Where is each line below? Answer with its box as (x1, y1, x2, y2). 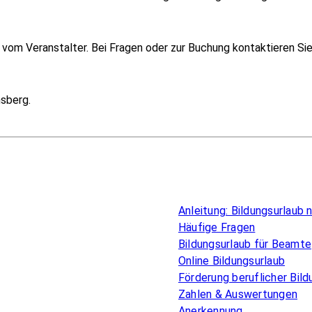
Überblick (178, 186, 237, 199)
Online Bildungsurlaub (178, 253, 286, 267)
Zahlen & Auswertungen (178, 287, 298, 301)
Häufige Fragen (178, 220, 256, 234)
